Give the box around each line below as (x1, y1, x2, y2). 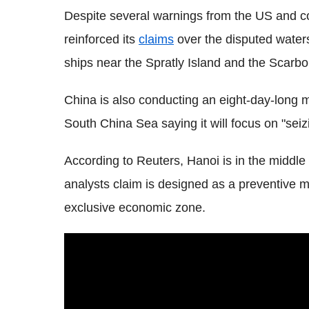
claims (139, 32, 174, 47)
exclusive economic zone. (64, 201, 206, 215)
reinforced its (64, 32, 139, 47)
